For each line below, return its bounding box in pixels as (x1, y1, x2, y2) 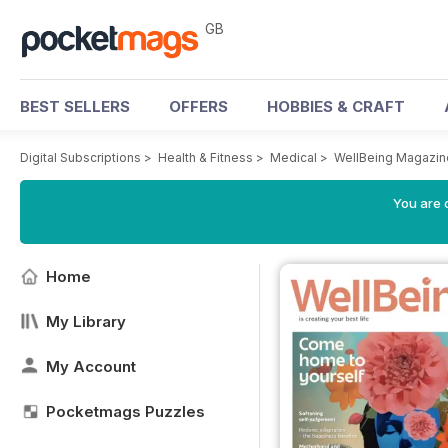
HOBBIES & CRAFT (267, 97, 405, 116)
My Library (46, 312, 126, 331)
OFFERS (169, 97, 228, 116)
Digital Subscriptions (20, 150, 141, 165)
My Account (46, 357, 136, 376)
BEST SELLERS (20, 97, 130, 116)
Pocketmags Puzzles (46, 402, 205, 421)
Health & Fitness (158, 150, 253, 165)
